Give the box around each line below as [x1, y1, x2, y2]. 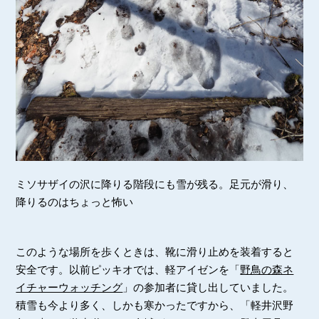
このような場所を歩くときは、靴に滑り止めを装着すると [16, 245, 294, 258]
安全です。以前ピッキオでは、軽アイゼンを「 [16, 263, 241, 276]
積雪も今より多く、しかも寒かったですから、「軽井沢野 [16, 298, 294, 311]
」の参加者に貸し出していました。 [122, 281, 294, 293]
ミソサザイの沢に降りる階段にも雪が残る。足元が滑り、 [16, 177, 294, 190]
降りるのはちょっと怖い [16, 195, 134, 208]
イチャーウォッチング [16, 281, 123, 293]
